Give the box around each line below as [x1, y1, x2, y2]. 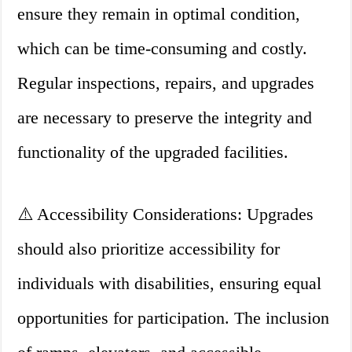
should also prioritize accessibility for [17, 239, 280, 259]
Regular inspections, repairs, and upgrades [17, 73, 315, 93]
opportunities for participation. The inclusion [17, 308, 330, 328]
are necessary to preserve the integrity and [17, 108, 313, 128]
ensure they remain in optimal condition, [17, 4, 301, 24]
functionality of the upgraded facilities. [17, 142, 289, 163]
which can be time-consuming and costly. [17, 38, 308, 59]
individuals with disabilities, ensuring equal [17, 273, 322, 294]
